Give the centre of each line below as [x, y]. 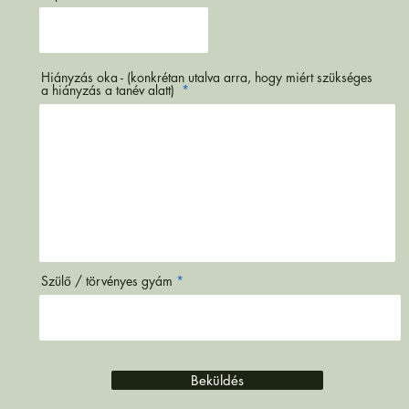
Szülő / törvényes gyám [107, 281]
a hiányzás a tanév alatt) [110, 90]
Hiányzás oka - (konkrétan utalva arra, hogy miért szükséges [207, 77]
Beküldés [217, 380]
